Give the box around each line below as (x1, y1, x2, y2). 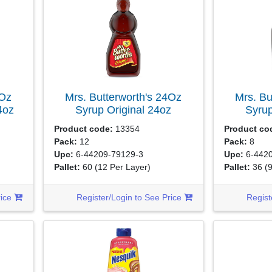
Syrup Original (75, 103, 148, 116)
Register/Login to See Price (76, 192, 185, 202)
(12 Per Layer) (95, 162, 151, 172)
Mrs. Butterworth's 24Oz (65, 90, 182, 103)
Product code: (54, 124, 114, 134)
